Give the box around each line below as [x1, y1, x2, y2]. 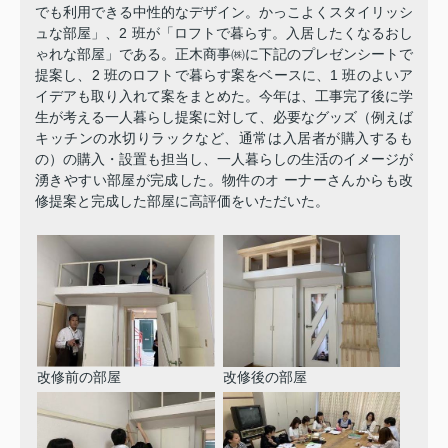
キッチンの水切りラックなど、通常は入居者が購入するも [35, 130, 413, 147]
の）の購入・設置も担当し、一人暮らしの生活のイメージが [35, 151, 413, 168]
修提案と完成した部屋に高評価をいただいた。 [35, 193, 329, 210]
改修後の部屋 [222, 368, 307, 385]
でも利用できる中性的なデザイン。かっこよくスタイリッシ [35, 4, 413, 21]
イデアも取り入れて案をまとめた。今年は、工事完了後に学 [35, 88, 413, 105]
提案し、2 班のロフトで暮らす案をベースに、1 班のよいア [35, 67, 413, 84]
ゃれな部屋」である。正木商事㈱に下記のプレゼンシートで [35, 46, 413, 63]
